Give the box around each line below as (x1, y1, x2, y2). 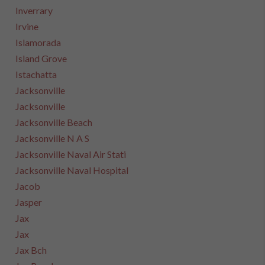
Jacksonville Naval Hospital (15, 164, 129, 176)
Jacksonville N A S (15, 132, 90, 144)
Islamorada (15, 37, 62, 48)
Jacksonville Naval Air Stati (15, 148, 127, 160)
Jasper (15, 196, 43, 208)
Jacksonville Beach (15, 117, 93, 128)
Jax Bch (15, 244, 47, 256)
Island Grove (15, 53, 67, 64)
